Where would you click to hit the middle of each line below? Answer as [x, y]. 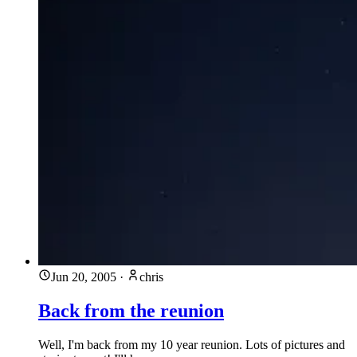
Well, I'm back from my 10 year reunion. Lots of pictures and [192, 344]
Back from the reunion [131, 311]
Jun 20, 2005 [84, 277]
